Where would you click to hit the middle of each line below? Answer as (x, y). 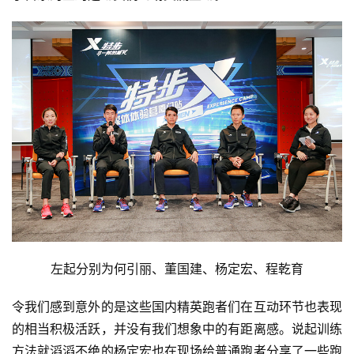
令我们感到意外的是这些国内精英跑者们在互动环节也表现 (177, 306)
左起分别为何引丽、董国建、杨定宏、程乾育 (177, 268)
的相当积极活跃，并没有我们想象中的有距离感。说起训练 (177, 328)
